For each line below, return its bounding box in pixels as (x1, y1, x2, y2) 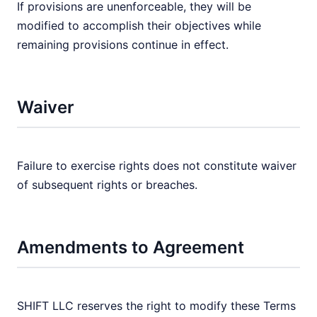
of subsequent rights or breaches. (17, 178, 197, 192)
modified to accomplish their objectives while (17, 18, 261, 33)
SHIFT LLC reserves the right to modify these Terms (17, 299, 296, 313)
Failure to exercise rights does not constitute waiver (17, 158, 296, 173)
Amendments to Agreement (17, 237, 244, 258)
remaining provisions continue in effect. (17, 38, 229, 52)
